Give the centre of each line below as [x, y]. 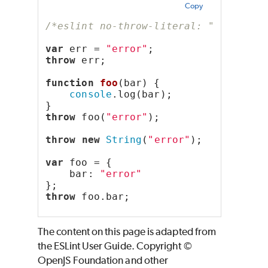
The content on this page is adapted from [127, 231]
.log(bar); [142, 94]
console [91, 94]
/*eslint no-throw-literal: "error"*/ [154, 26]
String [124, 139]
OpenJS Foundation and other [103, 260]
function [70, 83]
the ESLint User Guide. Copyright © [115, 246]
